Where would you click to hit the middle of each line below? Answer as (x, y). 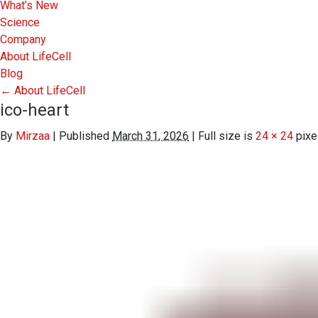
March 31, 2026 (150, 136)
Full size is (225, 136)
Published (84, 136)
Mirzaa (33, 136)
